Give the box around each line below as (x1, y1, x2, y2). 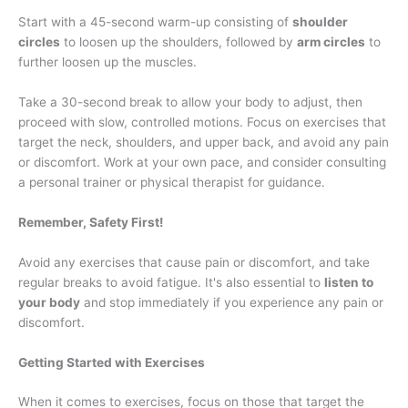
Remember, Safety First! (18, 214, 163, 229)
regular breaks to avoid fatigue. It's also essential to (18, 274, 324, 290)
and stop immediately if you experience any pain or (80, 294, 383, 310)
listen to (324, 274, 373, 290)
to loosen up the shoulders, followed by (60, 35, 297, 50)
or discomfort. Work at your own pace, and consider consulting (18, 154, 386, 169)
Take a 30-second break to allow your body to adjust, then (18, 94, 362, 109)
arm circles (297, 35, 365, 50)
